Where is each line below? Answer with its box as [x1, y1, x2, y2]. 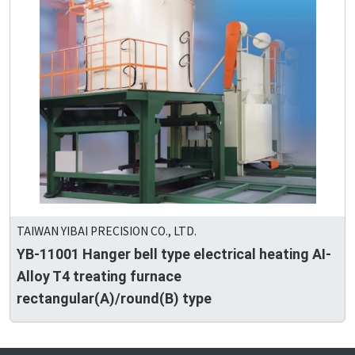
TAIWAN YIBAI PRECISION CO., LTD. [17, 223, 197, 239]
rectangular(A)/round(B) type [17, 290, 212, 307]
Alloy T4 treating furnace [17, 268, 181, 284]
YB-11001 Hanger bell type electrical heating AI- [17, 246, 331, 262]
